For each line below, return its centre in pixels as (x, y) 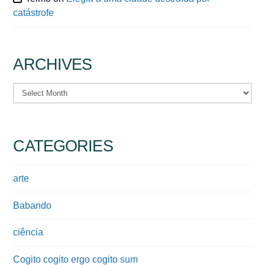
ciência (28, 232)
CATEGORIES (63, 146)
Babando (33, 205)
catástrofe (34, 13)
